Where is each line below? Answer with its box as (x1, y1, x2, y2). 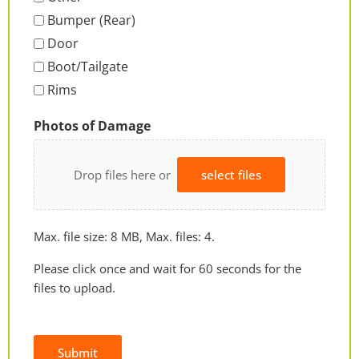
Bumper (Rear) (47, 11, 135, 30)
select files (200, 166, 261, 183)
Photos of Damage (34, 117, 151, 135)
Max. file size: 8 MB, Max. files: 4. (34, 228, 215, 244)
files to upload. (34, 279, 115, 296)
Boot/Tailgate (47, 58, 128, 76)
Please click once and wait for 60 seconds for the (34, 260, 301, 276)
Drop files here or (73, 166, 177, 183)
